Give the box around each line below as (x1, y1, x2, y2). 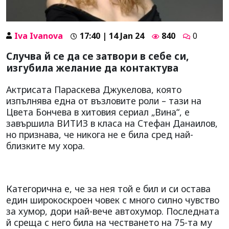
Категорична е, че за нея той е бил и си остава (6, 182, 211, 195)
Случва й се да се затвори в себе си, (6, 49, 189, 63)
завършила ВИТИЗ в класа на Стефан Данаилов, (6, 117, 218, 129)
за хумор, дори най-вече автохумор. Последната (6, 204, 219, 217)
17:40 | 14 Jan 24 (80, 30, 144, 41)
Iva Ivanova (14, 30, 63, 41)
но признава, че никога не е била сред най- (6, 128, 193, 141)
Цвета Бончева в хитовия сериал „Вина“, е (6, 105, 190, 118)
